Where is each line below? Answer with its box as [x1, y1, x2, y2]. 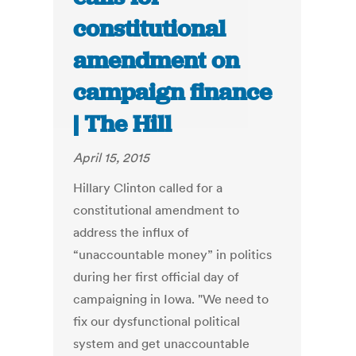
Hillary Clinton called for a [73, 180, 223, 196]
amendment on [73, 45, 240, 76]
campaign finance [73, 77, 273, 108]
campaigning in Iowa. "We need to [73, 291, 269, 308]
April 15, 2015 [73, 149, 150, 166]
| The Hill [73, 109, 172, 140]
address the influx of [73, 224, 190, 241]
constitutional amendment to [73, 202, 240, 219]
